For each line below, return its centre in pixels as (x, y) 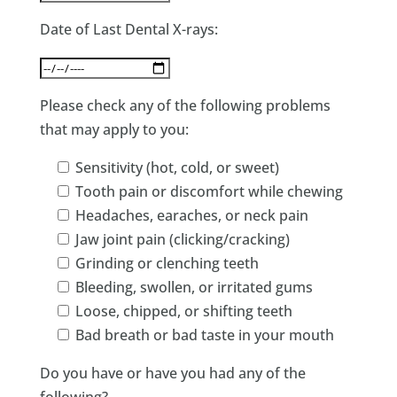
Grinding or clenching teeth (167, 263)
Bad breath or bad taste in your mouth (204, 335)
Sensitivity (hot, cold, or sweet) (177, 167)
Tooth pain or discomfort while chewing (209, 191)
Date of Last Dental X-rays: (128, 29)
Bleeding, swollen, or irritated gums (194, 287)
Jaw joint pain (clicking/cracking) (182, 239)
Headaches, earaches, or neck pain (191, 215)
